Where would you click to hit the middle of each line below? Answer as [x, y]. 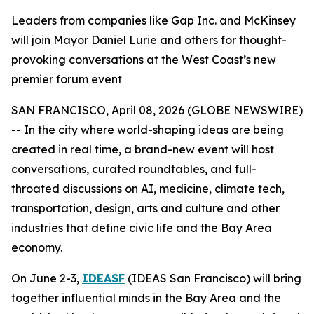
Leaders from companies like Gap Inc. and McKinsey [153, 20]
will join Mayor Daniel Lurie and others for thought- [149, 40]
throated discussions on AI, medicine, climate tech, [148, 189]
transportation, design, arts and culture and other [145, 208]
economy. [37, 247]
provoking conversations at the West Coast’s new [144, 60]
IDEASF [103, 278]
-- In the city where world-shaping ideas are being [148, 130]
